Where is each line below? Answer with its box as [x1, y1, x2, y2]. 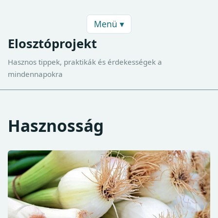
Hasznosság [8, 114, 104, 137]
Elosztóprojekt [8, 35, 97, 53]
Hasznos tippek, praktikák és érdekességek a [8, 56, 162, 67]
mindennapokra [8, 69, 63, 79]
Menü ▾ [94, 18, 124, 30]
